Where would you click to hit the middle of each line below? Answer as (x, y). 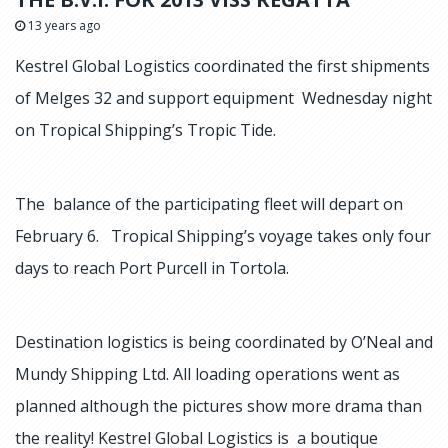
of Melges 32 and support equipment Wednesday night (223, 98)
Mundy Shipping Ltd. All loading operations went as (207, 374)
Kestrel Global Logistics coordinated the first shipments (222, 66)
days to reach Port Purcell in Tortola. (152, 268)
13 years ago (63, 25)
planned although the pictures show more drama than (218, 406)
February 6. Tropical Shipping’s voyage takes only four (223, 236)
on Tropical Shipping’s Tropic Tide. (145, 130)
